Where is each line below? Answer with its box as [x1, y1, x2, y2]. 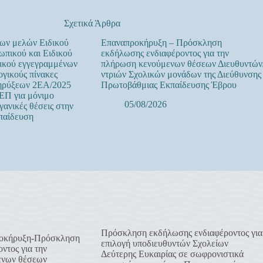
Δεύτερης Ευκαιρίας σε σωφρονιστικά [100, 248, 244, 259]
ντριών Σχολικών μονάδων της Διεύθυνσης [100, 69, 261, 79]
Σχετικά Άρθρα [63, 18, 120, 29]
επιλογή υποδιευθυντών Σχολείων [100, 238, 228, 248]
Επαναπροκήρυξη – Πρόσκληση [100, 37, 222, 48]
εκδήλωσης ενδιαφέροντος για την [100, 48, 229, 58]
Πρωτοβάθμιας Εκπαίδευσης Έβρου [100, 79, 237, 90]
